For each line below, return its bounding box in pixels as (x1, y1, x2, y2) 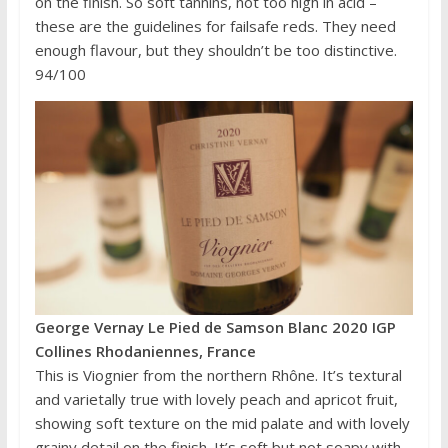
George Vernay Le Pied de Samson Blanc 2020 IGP (34, 316, 396, 337)
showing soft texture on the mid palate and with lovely (34, 412, 410, 433)
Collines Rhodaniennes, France (34, 340, 256, 361)
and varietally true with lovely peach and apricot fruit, (34, 388, 398, 409)
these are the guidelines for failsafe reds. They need (34, 16, 396, 37)
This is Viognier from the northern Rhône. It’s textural (34, 364, 402, 385)
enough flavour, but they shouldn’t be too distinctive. (34, 40, 397, 61)
